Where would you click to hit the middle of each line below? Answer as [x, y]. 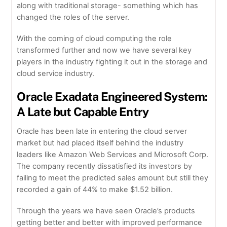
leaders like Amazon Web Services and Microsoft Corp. [113, 154]
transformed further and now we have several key [104, 50]
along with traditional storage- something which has [108, 6]
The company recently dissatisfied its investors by [105, 166]
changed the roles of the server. [73, 17]
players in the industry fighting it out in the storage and [112, 62]
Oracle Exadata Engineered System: [112, 97]
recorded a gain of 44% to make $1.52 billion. [95, 189]
